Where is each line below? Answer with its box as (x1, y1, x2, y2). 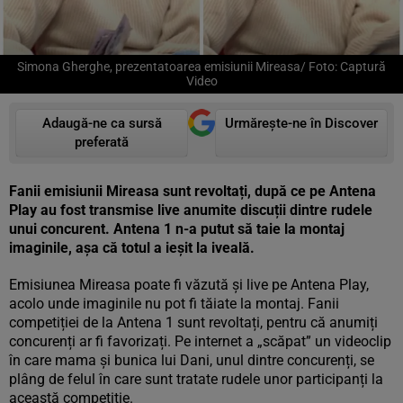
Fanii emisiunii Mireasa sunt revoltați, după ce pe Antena (9, 183, 376, 200)
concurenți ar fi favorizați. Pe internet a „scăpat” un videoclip (9, 333, 391, 350)
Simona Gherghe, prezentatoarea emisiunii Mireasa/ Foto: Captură (17, 59, 386, 74)
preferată (75, 134, 129, 150)
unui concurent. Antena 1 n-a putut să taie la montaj (9, 220, 345, 237)
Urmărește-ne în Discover (225, 115, 378, 131)
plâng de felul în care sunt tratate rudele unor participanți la (9, 371, 383, 388)
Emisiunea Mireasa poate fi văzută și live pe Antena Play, (9, 276, 369, 293)
